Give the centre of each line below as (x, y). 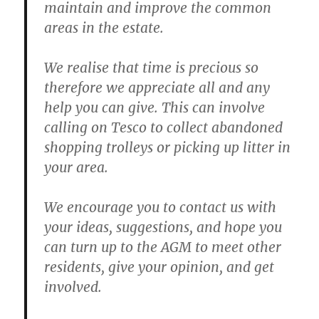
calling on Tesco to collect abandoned (164, 128)
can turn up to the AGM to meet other (163, 247)
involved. (73, 287)
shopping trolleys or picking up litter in (168, 148)
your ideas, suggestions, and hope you (163, 228)
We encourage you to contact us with (161, 208)
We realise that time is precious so (152, 68)
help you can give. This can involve (155, 108)
